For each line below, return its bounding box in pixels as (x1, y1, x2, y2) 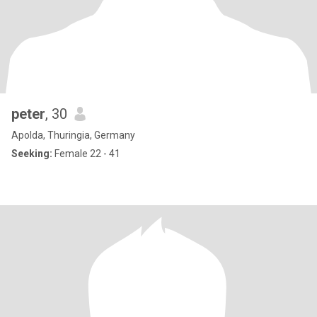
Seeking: (11, 148, 52, 159)
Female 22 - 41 (52, 148, 120, 159)
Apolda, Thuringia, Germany (11, 129, 135, 141)
